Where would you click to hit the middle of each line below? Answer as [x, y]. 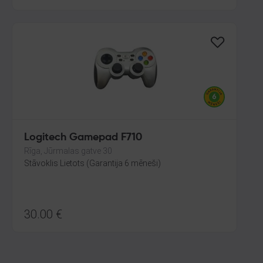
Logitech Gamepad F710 [83, 137]
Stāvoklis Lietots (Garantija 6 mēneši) [92, 163]
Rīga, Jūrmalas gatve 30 [68, 151]
